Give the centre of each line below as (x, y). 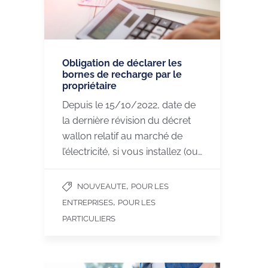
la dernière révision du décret (127, 120)
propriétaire (89, 86)
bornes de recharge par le (122, 74)
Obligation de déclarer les (122, 63)
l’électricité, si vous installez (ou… (132, 151)
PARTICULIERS (89, 218)
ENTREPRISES (88, 202)
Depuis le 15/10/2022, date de (129, 105)
